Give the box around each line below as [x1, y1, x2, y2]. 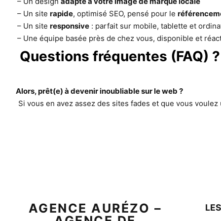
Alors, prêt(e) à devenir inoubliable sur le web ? [16, 86, 183, 96]
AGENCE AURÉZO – [28, 201, 162, 216]
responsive [50, 21, 90, 31]
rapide [50, 9, 74, 18]
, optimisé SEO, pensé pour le [73, 9, 178, 18]
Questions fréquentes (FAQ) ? [20, 48, 220, 65]
